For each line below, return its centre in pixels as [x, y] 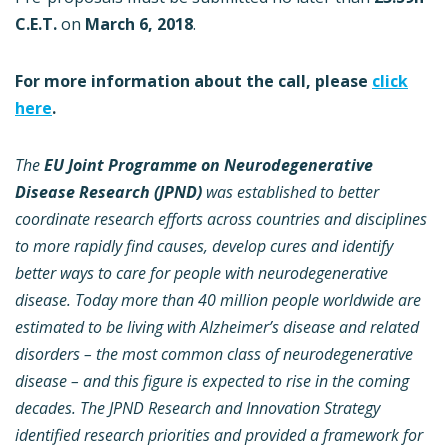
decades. [45, 407]
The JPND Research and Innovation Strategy [228, 407]
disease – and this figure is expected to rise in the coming [212, 380]
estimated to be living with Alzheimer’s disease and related [217, 326]
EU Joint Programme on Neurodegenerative [208, 164]
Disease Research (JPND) [108, 191]
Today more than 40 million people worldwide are [248, 299]
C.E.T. [36, 23]
